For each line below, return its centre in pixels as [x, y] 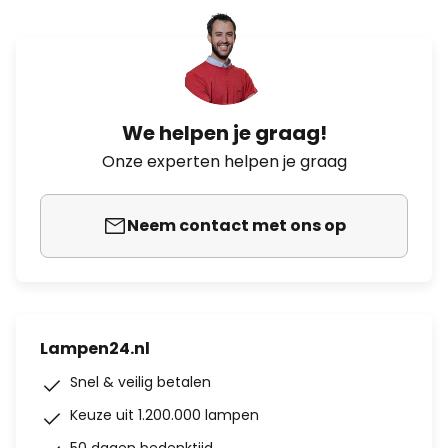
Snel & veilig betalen [140, 382]
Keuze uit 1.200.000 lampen [164, 415]
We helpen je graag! [224, 133]
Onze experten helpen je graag [224, 161]
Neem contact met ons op [236, 225]
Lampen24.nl [95, 348]
